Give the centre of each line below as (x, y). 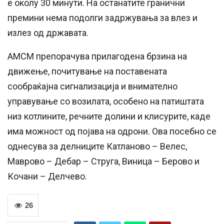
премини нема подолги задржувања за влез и (102, 17)
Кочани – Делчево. (47, 176)
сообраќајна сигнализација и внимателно (92, 86)
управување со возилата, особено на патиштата (106, 101)
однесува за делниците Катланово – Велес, (97, 146)
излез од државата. (48, 32)
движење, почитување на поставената (87, 71)
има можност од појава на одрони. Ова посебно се (112, 131)
